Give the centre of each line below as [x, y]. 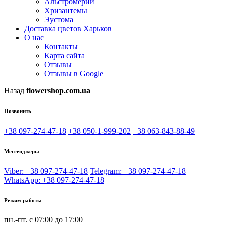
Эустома [59, 19]
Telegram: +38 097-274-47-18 [138, 171]
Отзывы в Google [74, 73]
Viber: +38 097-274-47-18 [46, 171]
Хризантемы [66, 10]
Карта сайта [65, 55]
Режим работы [23, 200]
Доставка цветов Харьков [68, 28]
